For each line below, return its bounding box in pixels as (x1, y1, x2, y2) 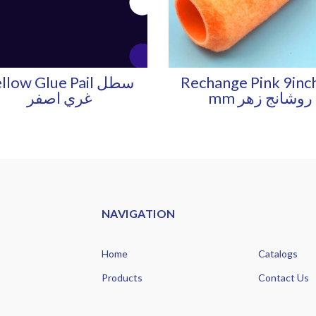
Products (102, 271, 142, 284)
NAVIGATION (102, 206, 176, 220)
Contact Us (257, 271, 309, 284)
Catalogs (257, 247, 298, 260)
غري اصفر (26, 87, 92, 107)
